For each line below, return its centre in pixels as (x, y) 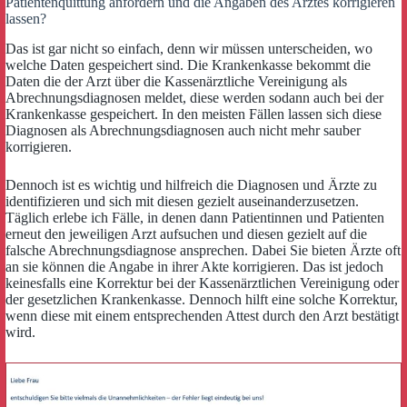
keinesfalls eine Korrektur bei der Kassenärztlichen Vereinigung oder (202, 283)
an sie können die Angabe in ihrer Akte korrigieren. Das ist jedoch (194, 266)
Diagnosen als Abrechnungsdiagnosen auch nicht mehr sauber (183, 130)
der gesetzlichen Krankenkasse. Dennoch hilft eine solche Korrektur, (202, 299)
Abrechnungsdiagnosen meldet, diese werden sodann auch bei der (194, 97)
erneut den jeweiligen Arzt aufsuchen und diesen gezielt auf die (186, 233)
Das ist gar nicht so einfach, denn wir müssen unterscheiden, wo (189, 48)
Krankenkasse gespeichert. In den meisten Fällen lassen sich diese (194, 114)
